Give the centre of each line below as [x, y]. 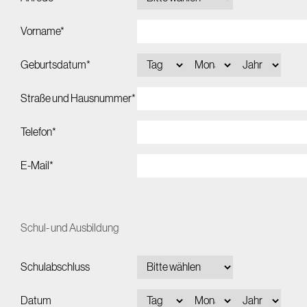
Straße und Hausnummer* [78, 99]
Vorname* [42, 32]
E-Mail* [37, 166]
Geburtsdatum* [56, 65]
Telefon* [38, 132]
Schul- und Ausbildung [70, 228]
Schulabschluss [55, 267]
